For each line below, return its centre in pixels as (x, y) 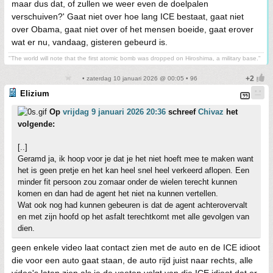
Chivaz (211, 112)
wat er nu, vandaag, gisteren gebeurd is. (90, 42)
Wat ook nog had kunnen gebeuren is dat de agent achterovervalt (133, 205)
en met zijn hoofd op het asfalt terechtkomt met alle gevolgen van (133, 217)
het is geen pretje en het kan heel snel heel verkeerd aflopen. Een (133, 170)
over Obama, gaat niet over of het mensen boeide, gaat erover (133, 29)
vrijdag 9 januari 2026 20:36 (114, 112)
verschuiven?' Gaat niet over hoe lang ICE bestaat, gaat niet (128, 16)
